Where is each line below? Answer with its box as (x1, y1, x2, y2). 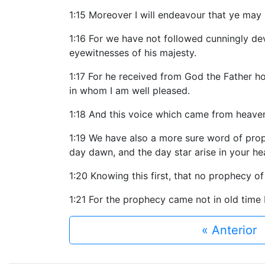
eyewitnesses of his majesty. (69, 47, 196, 59)
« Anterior (201, 223, 257, 237)
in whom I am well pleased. (69, 85, 190, 96)
